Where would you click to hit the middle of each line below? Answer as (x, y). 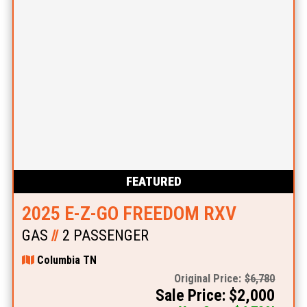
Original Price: (208, 279)
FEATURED (153, 182)
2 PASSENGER (103, 236)
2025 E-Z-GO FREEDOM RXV (129, 214)
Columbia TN (65, 260)
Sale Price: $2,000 (216, 296)
